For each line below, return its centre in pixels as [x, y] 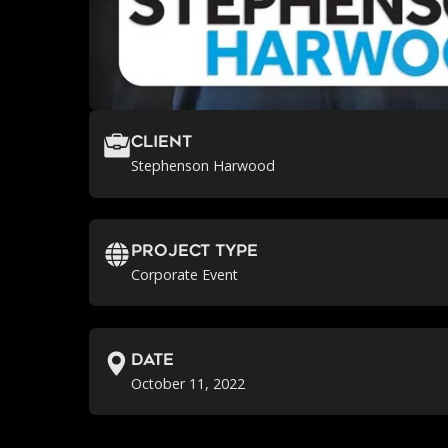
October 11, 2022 [188, 384]
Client [162, 143]
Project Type [195, 252]
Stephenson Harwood [203, 166]
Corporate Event [185, 275]
